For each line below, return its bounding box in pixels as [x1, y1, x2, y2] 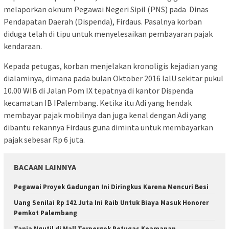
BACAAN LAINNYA [14, 162, 76, 173]
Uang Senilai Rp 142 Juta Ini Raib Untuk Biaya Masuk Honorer [14, 198, 209, 208]
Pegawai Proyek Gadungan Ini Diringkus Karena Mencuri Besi [14, 182, 209, 192]
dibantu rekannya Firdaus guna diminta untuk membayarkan [4, 122, 213, 133]
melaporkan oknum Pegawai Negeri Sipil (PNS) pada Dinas [4, 4, 209, 15]
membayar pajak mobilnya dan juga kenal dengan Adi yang [4, 110, 207, 121]
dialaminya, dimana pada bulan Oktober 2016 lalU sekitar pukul [4, 73, 223, 84]
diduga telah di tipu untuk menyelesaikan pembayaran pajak [4, 29, 213, 39]
